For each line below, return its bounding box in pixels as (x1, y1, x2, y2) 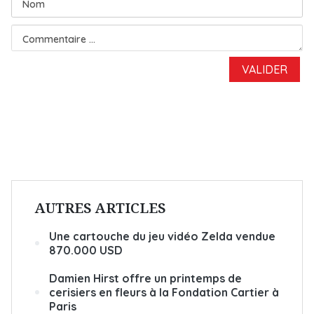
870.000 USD (49, 243, 123, 257)
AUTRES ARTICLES (35, 198, 166, 217)
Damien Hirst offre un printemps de (49, 271, 242, 285)
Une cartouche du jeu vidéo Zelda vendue (49, 229, 275, 243)
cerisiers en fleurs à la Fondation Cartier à (49, 285, 279, 299)
